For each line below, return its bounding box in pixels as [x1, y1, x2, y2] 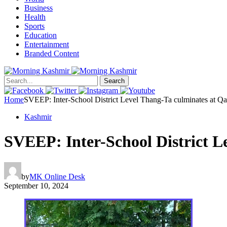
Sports [24, 22, 45, 30]
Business [24, 4, 53, 12]
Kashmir [24, 112, 52, 121]
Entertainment [24, 40, 69, 49]
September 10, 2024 [4, 181, 68, 190]
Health [24, 13, 46, 21]
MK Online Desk [29, 172, 85, 181]
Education [24, 31, 57, 40]
